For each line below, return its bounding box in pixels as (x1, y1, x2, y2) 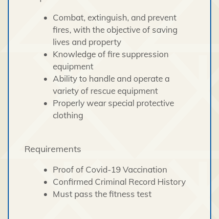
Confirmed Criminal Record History (52, 176, 188, 187)
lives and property (52, 36, 121, 47)
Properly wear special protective (52, 97, 174, 108)
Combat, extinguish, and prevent (52, 12, 176, 22)
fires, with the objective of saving (52, 24, 177, 35)
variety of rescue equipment (52, 85, 158, 96)
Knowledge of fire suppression (52, 48, 169, 59)
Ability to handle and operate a (52, 73, 170, 84)
